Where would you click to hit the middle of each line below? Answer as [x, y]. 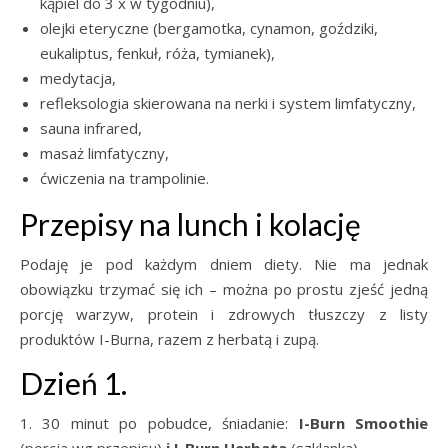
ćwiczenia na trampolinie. [124, 178]
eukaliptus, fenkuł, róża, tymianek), [157, 53]
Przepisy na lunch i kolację [190, 224]
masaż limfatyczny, [104, 153]
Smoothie [386, 423]
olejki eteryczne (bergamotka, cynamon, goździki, [209, 28]
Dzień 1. [73, 383]
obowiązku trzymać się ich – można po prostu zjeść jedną [224, 289]
